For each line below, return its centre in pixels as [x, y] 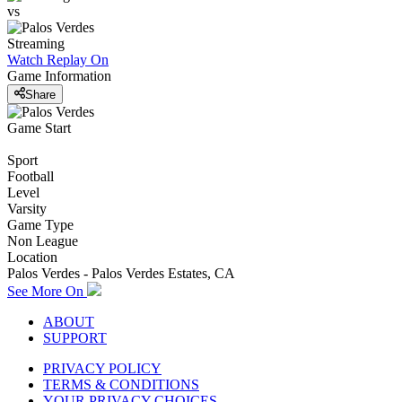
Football [31, 176]
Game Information [59, 76]
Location [32, 257]
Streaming [36, 44]
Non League [43, 240]
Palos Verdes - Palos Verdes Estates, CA [121, 273]
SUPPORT [75, 337]
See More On [47, 291]
